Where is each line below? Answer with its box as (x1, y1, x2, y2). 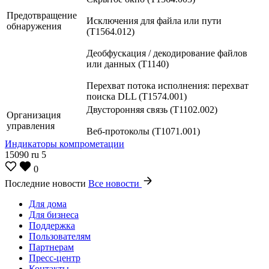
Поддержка (29, 220, 75, 231)
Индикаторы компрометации (5, 138, 124, 149)
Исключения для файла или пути (86, 15, 222, 26)
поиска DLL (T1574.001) (86, 91, 187, 101)
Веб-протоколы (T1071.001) (86, 125, 200, 136)
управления (7, 120, 55, 131)
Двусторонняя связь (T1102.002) (86, 104, 217, 115)
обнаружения (7, 20, 61, 31)
